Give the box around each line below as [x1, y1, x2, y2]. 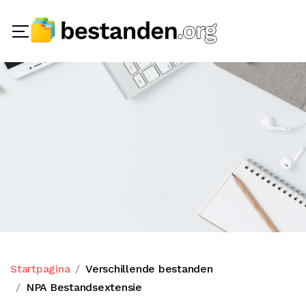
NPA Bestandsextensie [25, 281, 142, 294]
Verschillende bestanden [85, 262, 213, 275]
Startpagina [10, 262, 70, 275]
